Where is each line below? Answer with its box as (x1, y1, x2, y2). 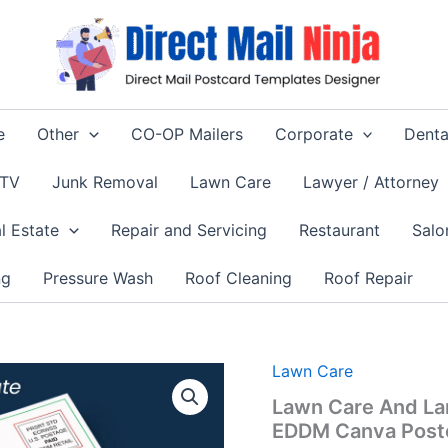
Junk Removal (52, 172, 158, 192)
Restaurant (298, 220, 380, 240)
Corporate (274, 124, 353, 144)
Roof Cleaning (185, 268, 292, 288)
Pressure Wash (43, 268, 153, 288)
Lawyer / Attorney (303, 172, 439, 192)
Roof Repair (324, 268, 413, 288)
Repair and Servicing (110, 220, 267, 240)
